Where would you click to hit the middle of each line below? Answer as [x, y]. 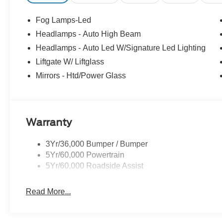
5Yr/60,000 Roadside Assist [95, 166]
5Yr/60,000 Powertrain [85, 155]
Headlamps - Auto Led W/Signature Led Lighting [121, 48]
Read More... [49, 192]
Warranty [49, 122]
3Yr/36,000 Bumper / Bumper [97, 144]
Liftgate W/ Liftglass [70, 62]
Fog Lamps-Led [64, 20]
